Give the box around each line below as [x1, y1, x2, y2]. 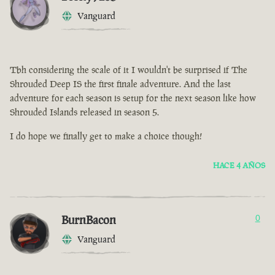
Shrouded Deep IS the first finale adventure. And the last [10, 78, 231, 90]
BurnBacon [61, 212, 116, 228]
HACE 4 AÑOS [213, 160, 265, 171]
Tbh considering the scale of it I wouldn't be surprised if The [10, 64, 247, 76]
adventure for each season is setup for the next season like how [10, 92, 256, 104]
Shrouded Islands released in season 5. [10, 106, 159, 118]
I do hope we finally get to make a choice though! [10, 130, 202, 142]
